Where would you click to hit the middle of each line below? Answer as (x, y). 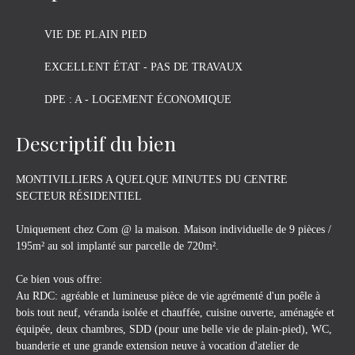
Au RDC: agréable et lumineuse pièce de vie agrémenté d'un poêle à (168, 296)
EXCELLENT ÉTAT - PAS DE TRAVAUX (143, 67)
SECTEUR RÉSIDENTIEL (79, 196)
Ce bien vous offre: (59, 279)
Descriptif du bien (96, 143)
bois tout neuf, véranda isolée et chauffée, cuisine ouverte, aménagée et (175, 313)
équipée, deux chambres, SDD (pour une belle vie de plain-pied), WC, (174, 329)
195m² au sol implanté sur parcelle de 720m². (117, 246)
